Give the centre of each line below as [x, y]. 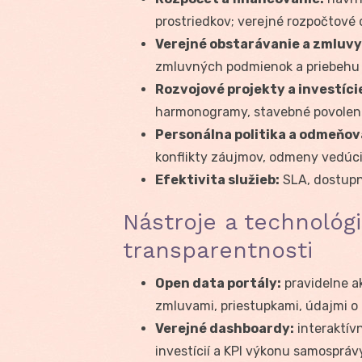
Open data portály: [218, 283]
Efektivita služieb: [217, 179]
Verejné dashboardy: [225, 328]
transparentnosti [218, 250]
